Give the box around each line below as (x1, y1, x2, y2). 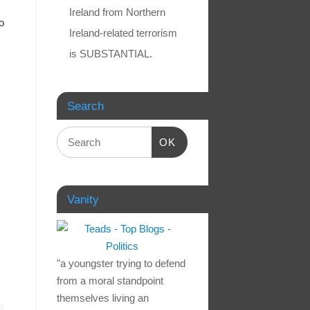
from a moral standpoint (57, 275, 163, 287)
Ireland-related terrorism (69, 27, 177, 39)
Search (67, 100, 104, 113)
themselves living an (57, 292, 149, 304)
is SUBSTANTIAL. (69, 48, 152, 60)
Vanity (67, 193, 99, 206)
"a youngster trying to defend (57, 257, 185, 270)
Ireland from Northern (69, 6, 165, 19)
